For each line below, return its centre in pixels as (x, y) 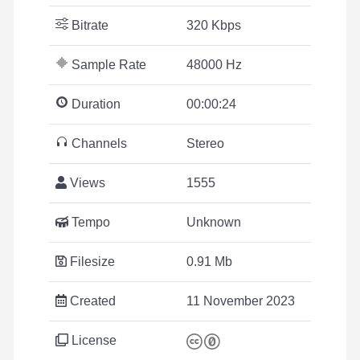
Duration (94, 104)
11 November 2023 (241, 301)
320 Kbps (214, 25)
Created (91, 301)
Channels (98, 143)
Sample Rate (107, 65)
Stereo (205, 143)
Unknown (214, 222)
